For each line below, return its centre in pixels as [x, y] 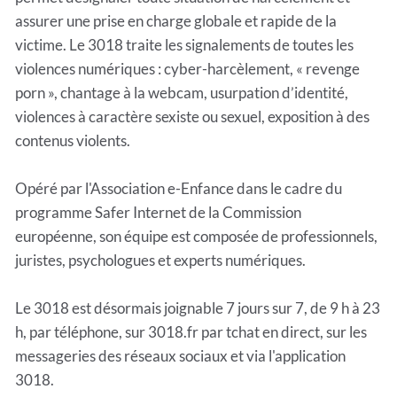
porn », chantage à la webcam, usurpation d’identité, [182, 92]
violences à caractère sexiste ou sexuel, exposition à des [192, 116]
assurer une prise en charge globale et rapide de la [176, 20]
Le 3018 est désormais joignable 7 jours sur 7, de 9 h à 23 [198, 307]
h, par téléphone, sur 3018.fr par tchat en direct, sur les [191, 331]
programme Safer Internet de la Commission [158, 212]
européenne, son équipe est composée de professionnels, [196, 236]
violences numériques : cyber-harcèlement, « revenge [187, 68]
